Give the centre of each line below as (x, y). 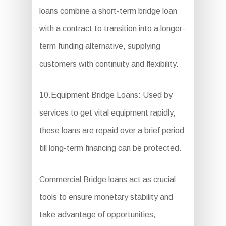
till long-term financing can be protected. (110, 148)
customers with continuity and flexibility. (109, 64)
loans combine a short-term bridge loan (108, 11)
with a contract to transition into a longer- (112, 29)
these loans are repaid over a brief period (111, 130)
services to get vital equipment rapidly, (107, 113)
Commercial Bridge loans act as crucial (107, 179)
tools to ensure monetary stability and (106, 197)
